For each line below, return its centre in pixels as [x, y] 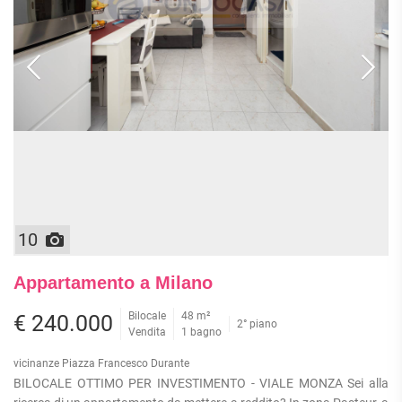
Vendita [147, 332]
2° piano [257, 323]
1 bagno [201, 332]
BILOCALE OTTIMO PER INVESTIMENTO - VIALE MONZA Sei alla [201, 383]
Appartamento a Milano [113, 282]
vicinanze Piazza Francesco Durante [101, 363]
